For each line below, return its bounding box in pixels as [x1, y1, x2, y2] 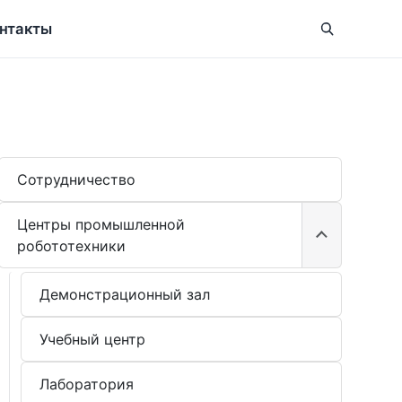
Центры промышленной [16, 215, 185, 233]
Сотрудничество [16, 170, 135, 188]
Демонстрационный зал [39, 285, 210, 303]
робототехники [16, 237, 126, 255]
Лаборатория [39, 375, 134, 393]
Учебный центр [39, 330, 145, 348]
